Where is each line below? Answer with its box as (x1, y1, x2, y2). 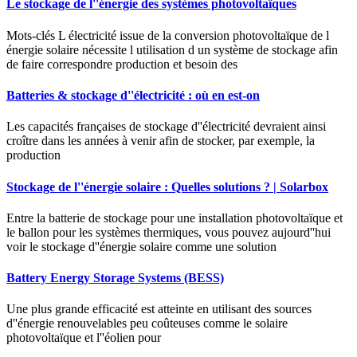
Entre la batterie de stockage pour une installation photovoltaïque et (6, 210, 343, 225)
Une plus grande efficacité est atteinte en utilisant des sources (6, 302, 312, 316)
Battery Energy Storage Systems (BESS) (6, 271, 224, 285)
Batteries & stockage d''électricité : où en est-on (6, 88, 260, 102)
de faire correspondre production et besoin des (6, 57, 237, 71)
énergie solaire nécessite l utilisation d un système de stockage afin (6, 42, 338, 57)
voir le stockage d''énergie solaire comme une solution (6, 239, 277, 253)
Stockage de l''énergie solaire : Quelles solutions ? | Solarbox (6, 179, 328, 194)
